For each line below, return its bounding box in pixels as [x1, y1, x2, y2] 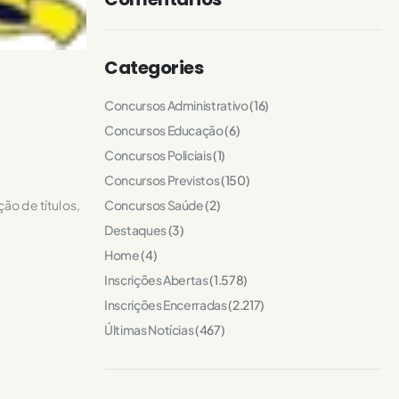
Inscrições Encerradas [104, 297, 227, 313]
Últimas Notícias [104, 322, 194, 338]
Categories [104, 55, 203, 80]
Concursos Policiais [104, 147, 212, 163]
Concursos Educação [104, 122, 224, 138]
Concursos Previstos [104, 172, 220, 188]
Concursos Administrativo [104, 97, 248, 113]
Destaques [104, 222, 167, 238]
